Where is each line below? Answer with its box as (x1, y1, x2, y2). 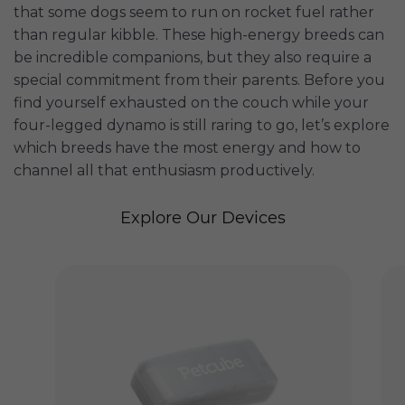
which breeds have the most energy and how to (14, 139, 361, 157)
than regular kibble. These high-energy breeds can (14, 26, 384, 44)
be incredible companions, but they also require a (14, 49, 372, 67)
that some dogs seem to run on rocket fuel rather (14, 4, 374, 22)
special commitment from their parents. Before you (14, 71, 385, 89)
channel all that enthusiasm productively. (14, 162, 315, 180)
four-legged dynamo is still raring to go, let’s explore (14, 117, 390, 135)
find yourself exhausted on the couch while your (14, 94, 369, 112)
